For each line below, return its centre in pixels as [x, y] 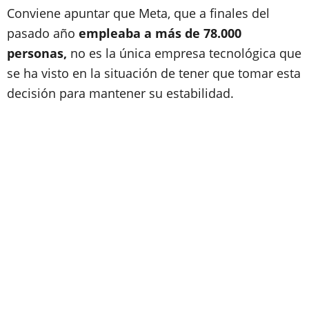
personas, [37, 53]
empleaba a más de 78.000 [158, 33]
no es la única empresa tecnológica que [184, 53]
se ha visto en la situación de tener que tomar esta [154, 73]
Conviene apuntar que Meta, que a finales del [138, 13]
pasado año [41, 33]
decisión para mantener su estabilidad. [120, 93]
